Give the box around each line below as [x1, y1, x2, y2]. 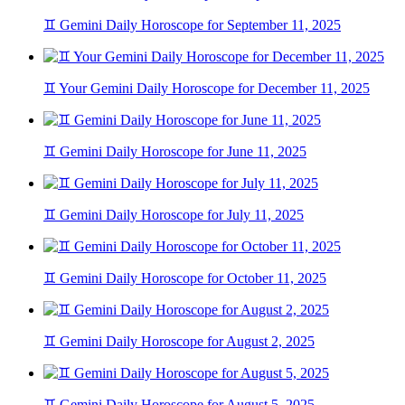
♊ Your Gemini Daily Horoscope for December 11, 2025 [43, 80, 370, 97]
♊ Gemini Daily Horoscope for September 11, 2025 [43, 17, 341, 33]
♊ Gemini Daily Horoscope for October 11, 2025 [43, 270, 326, 287]
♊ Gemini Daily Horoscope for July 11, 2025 [43, 207, 304, 223]
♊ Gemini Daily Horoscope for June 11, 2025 [43, 144, 306, 160]
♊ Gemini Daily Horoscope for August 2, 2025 [43, 334, 315, 350]
